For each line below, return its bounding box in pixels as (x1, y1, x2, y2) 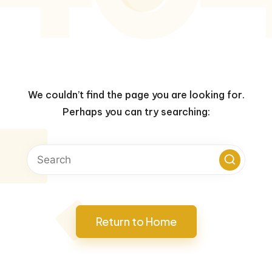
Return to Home (95, 214, 177, 228)
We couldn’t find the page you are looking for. (27, 89, 245, 101)
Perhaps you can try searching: (62, 106, 210, 118)
